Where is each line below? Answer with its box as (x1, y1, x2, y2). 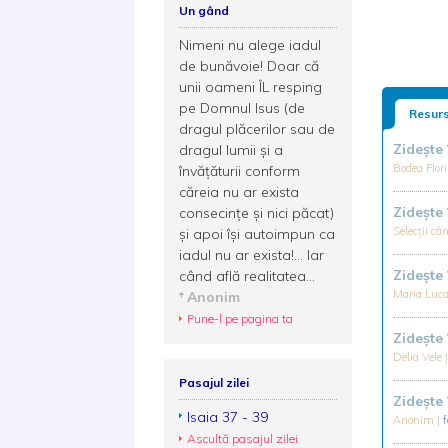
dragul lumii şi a (179, 141, 284, 159)
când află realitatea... (179, 267, 316, 285)
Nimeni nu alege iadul (179, 36, 322, 54)
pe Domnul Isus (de (179, 99, 306, 117)
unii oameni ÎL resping (179, 78, 323, 96)
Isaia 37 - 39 (187, 408, 269, 426)
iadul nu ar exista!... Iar (179, 246, 325, 264)
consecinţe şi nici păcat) (179, 204, 335, 222)
